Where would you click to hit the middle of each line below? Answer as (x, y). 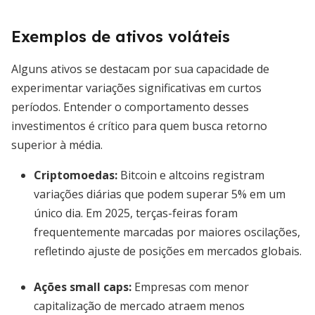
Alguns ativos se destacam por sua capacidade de (140, 69)
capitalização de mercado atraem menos (139, 306)
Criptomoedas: (76, 175)
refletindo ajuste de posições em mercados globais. (168, 251)
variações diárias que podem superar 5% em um (160, 194)
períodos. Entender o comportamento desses (130, 107)
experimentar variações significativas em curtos (136, 88)
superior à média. (57, 145)
